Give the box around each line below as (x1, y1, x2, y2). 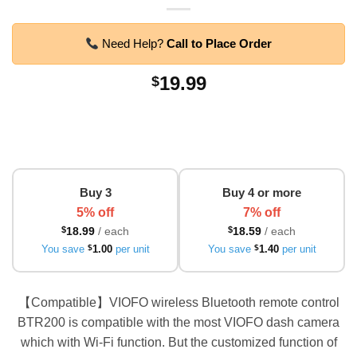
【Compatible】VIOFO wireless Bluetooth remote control (18, 296, 339, 309)
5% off (76, 206, 114, 219)
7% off (243, 206, 280, 219)
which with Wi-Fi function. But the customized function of (20, 335, 337, 349)
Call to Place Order (167, 37, 273, 50)
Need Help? (99, 37, 167, 50)
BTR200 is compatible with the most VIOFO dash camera (18, 316, 339, 329)
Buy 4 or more (222, 186, 301, 199)
